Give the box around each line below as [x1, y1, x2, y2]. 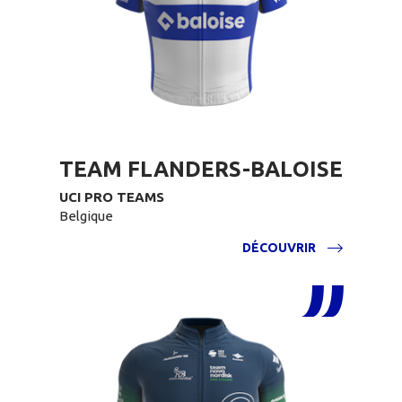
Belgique [59, 208, 113, 223]
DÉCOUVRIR [242, 240, 316, 255]
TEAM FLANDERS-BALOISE [59, 157, 343, 181]
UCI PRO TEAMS [59, 189, 164, 205]
